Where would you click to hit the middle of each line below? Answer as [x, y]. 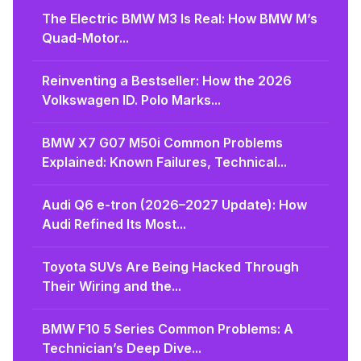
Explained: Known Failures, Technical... [164, 162]
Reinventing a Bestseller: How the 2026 [167, 80]
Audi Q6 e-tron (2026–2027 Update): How [174, 204]
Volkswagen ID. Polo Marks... [131, 100]
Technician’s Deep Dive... [122, 348]
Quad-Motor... [85, 37]
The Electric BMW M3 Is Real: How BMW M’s [180, 18]
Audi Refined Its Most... [114, 224]
